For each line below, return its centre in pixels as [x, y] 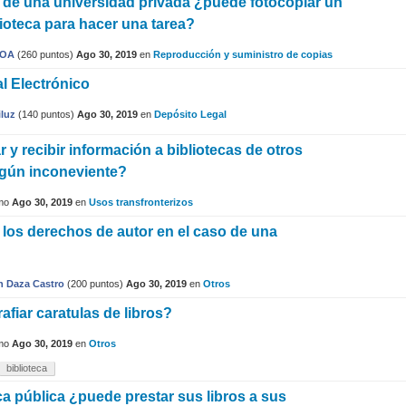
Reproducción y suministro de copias [243, 55]
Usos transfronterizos [141, 203]
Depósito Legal [190, 115]
